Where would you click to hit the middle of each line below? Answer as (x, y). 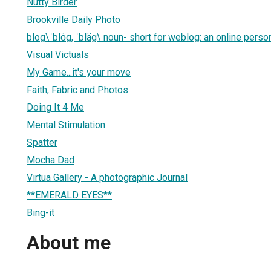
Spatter (42, 142)
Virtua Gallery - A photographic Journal (107, 177)
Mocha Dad (51, 160)
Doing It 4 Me (55, 107)
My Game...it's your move (79, 72)
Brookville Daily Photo (73, 19)
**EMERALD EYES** (69, 195)
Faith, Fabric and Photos (77, 90)
